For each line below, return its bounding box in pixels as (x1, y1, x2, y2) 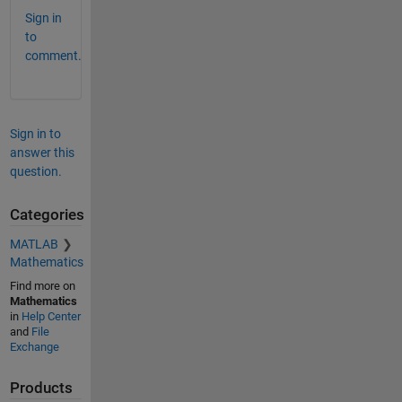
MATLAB (9, 236, 58, 251)
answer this (9, 145, 74, 161)
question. (9, 164, 62, 179)
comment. (24, 48, 82, 64)
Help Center (21, 309, 81, 323)
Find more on (9, 278, 75, 293)
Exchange (9, 339, 59, 354)
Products (9, 379, 73, 397)
